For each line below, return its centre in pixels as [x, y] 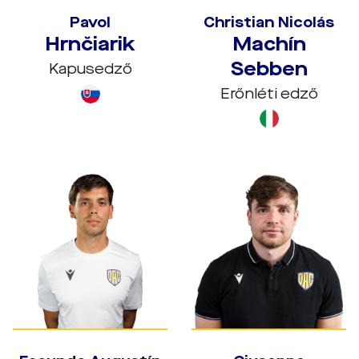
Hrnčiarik [90, 44]
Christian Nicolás [269, 22]
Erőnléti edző [269, 94]
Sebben [269, 69]
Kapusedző [90, 69]
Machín [269, 44]
